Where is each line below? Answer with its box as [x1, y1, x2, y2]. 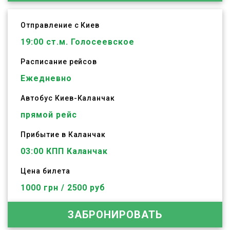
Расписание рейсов [21, 57, 98, 66]
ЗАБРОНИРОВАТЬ [68, 208, 162, 221]
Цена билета [21, 167, 70, 175]
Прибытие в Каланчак [21, 130, 106, 139]
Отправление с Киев [21, 21, 100, 29]
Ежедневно [21, 73, 72, 83]
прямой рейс [21, 110, 77, 120]
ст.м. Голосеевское [43, 37, 135, 47]
